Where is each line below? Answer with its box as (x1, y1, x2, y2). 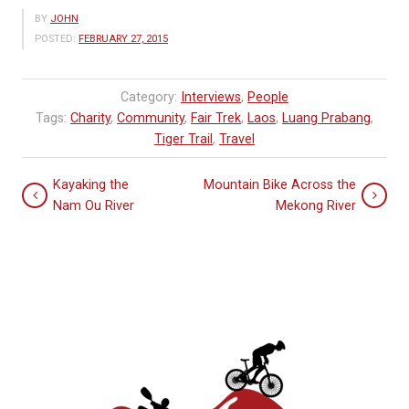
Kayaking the (53, 177, 129, 194)
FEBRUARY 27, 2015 (79, 33, 168, 46)
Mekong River (276, 198, 356, 215)
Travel (219, 131, 255, 148)
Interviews (181, 89, 241, 106)
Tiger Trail (154, 131, 213, 148)
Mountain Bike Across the (204, 177, 356, 194)
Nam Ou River (53, 198, 134, 215)
